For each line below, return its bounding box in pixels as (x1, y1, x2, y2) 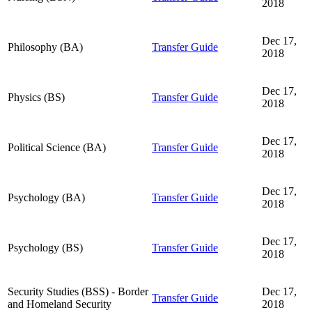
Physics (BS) (8, 91, 65, 103)
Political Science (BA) (8, 141, 106, 153)
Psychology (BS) (8, 241, 83, 253)
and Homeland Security (8, 297, 111, 310)
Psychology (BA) (8, 191, 85, 203)
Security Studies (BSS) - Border (8, 285, 148, 297)
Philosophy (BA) (8, 40, 83, 53)
